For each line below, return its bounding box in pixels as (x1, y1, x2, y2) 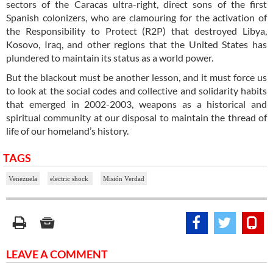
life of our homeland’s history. (6, 124, 129, 136)
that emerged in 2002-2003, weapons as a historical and (6, 97, 267, 110)
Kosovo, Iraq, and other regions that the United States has (6, 38, 267, 50)
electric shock (50, 174, 90, 182)
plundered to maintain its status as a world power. (6, 51, 213, 63)
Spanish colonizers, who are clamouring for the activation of (6, 11, 267, 23)
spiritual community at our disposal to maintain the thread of (6, 111, 267, 123)
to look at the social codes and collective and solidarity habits (6, 84, 267, 96)
